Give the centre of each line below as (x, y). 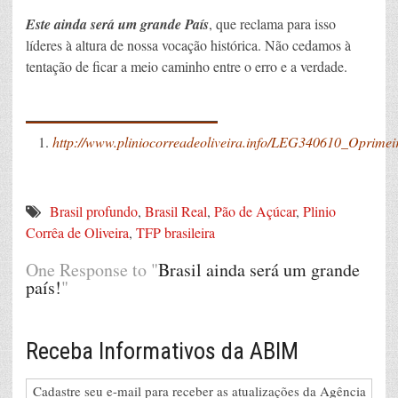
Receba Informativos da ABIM (162, 351)
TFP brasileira (175, 233)
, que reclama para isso (272, 23)
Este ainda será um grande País (117, 24)
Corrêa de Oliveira (77, 233)
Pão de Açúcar (255, 211)
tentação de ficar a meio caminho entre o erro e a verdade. (187, 66)
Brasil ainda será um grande (259, 270)
